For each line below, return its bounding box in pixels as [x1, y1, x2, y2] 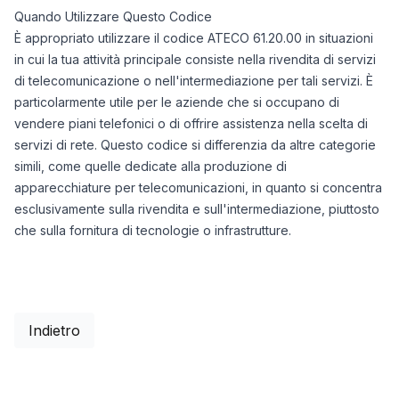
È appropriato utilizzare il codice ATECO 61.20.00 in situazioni [14, 30, 373, 45]
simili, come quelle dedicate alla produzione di [14, 159, 287, 174]
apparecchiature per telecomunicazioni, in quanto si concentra [14, 180, 382, 195]
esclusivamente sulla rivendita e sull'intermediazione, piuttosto [14, 201, 379, 216]
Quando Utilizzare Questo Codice [14, 9, 212, 24]
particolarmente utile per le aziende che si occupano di [14, 94, 339, 110]
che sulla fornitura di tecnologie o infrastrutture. [14, 223, 291, 238]
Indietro [28, 322, 80, 339]
